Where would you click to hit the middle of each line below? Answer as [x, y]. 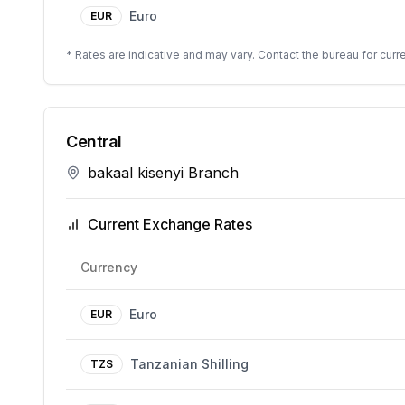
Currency [109, 267]
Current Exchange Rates [170, 224]
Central [94, 141]
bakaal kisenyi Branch [163, 173]
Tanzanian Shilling [189, 364]
